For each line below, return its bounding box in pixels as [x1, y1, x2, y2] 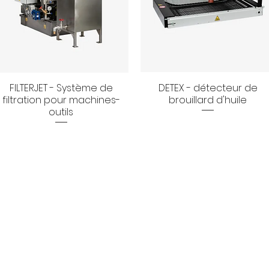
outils [49, 104, 74, 119]
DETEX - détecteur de [158, 80, 258, 95]
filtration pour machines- [2, 92, 120, 107]
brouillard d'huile [169, 92, 247, 107]
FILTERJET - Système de [9, 80, 113, 95]
